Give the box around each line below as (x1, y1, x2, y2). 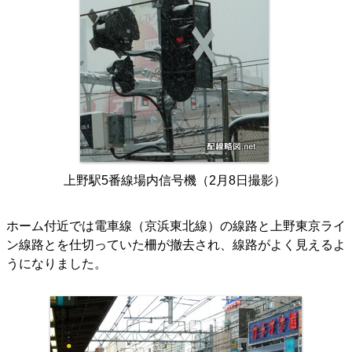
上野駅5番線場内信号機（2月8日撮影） (63, 174, 286, 188)
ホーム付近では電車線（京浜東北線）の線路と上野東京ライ (6, 219, 346, 233)
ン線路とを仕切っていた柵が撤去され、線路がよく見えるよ (6, 238, 346, 252)
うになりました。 (6, 257, 107, 271)
